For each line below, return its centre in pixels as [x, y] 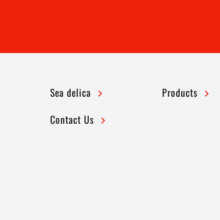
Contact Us [72, 119]
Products [180, 92]
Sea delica [70, 92]
